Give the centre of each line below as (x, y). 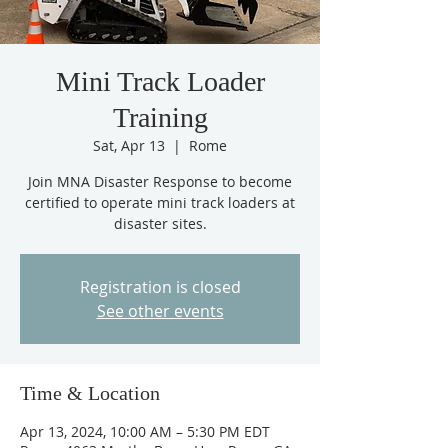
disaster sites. (160, 223)
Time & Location (90, 393)
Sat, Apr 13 (129, 145)
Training (160, 117)
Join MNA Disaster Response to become (160, 181)
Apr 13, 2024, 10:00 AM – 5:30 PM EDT (145, 431)
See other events (160, 311)
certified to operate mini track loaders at (160, 202)
